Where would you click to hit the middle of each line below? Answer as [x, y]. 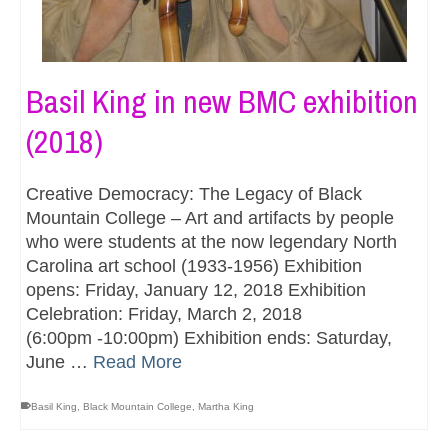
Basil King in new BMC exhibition [222, 101]
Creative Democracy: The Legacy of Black [194, 193]
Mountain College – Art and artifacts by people [210, 217]
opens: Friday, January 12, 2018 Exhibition [196, 289]
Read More [137, 361]
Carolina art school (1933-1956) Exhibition [194, 265]
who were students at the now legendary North [211, 241]
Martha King [226, 406]
